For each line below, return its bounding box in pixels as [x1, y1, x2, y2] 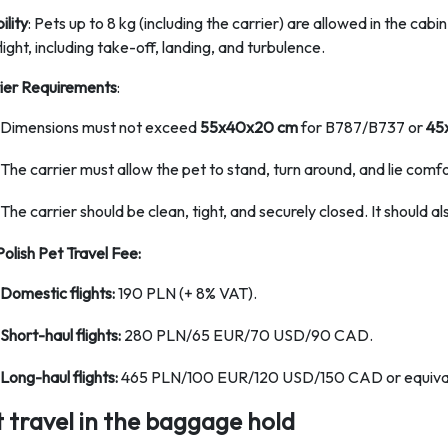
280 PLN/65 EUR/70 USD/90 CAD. [123, 325, 373, 345]
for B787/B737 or [300, 117, 426, 137]
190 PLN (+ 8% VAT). [117, 283, 257, 303]
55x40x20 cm [199, 117, 301, 137]
